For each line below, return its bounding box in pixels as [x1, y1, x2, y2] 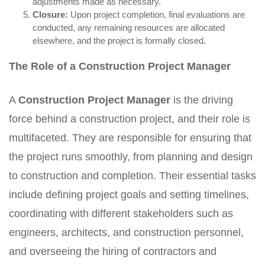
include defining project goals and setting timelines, [9, 189, 249, 201]
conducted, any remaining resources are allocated [33, 22, 225, 33]
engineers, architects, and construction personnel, [9, 227, 244, 238]
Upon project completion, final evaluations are [68, 9, 245, 20]
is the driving [170, 94, 233, 106]
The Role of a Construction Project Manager [9, 60, 231, 72]
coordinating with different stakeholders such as [9, 208, 233, 219]
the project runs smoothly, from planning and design [9, 151, 253, 163]
